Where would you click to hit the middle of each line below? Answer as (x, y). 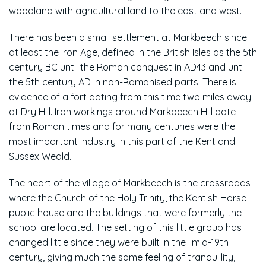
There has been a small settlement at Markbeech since (128, 37)
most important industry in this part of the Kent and (122, 141)
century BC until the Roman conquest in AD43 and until (127, 67)
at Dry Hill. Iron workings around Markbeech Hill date (122, 111)
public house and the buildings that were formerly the (125, 212)
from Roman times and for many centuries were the (122, 126)
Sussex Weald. (40, 156)
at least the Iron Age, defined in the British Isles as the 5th (133, 52)
